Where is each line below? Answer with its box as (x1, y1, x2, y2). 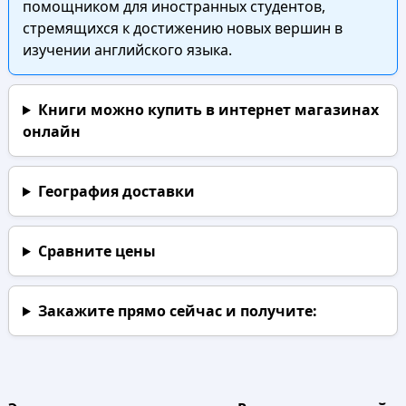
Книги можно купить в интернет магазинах (37, 100, 379, 120)
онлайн (22, 121, 81, 141)
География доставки (37, 181, 195, 201)
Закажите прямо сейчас (37, 301, 222, 321)
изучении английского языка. (22, 40, 232, 60)
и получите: (221, 301, 317, 321)
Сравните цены (37, 241, 156, 261)
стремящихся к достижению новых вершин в (22, 18, 343, 38)
